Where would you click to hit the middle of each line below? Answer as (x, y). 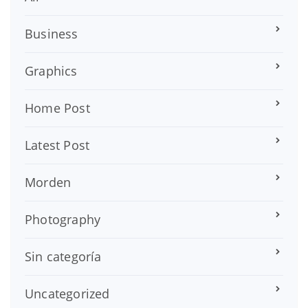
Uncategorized (67, 293)
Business (52, 33)
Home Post (57, 108)
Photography (63, 219)
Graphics (51, 70)
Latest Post (57, 145)
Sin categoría (63, 256)
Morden (48, 182)
